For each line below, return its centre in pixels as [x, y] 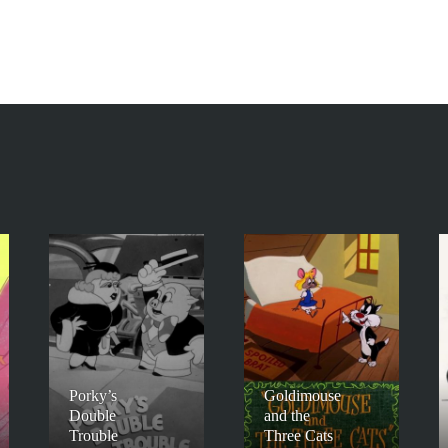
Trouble [93, 436]
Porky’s [93, 396]
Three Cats [298, 436]
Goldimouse [302, 396]
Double [92, 416]
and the [287, 416]
